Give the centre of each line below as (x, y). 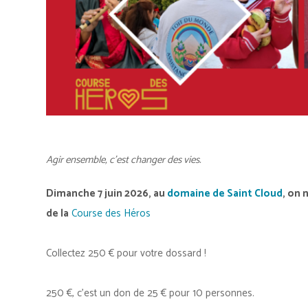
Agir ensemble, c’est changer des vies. (124, 159)
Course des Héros (111, 213)
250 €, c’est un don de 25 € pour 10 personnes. (150, 293)
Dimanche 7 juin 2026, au (107, 193)
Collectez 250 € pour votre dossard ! (126, 253)
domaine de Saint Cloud (225, 193)
